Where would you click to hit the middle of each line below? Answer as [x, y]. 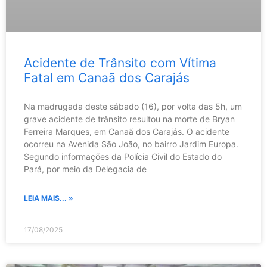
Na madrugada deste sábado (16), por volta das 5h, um [133, 106]
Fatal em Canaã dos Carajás [107, 77]
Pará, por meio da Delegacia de [85, 169]
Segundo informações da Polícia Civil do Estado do [123, 156]
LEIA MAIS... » [49, 198]
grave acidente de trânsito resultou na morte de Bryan [129, 119]
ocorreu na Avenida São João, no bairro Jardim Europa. [131, 144]
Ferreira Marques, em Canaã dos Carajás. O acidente [127, 131]
